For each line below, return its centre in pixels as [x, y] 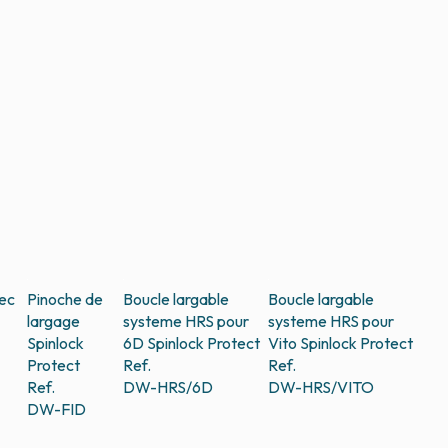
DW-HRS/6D [167, 387]
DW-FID [57, 409]
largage [54, 321]
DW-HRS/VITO [320, 387]
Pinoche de [65, 299]
